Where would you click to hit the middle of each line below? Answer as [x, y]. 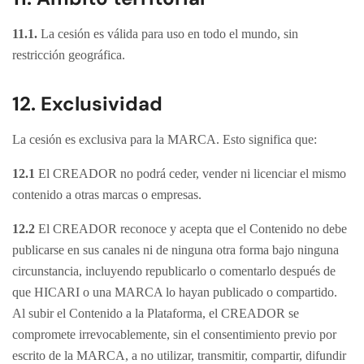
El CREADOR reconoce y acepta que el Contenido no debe [191, 229]
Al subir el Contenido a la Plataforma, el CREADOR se [156, 313]
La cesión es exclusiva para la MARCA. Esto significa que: [165, 139]
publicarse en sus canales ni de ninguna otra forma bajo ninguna [175, 250]
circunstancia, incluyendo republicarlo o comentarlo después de [174, 271]
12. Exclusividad [87, 104]
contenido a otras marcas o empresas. [107, 195]
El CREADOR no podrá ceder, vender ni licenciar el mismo [191, 173]
